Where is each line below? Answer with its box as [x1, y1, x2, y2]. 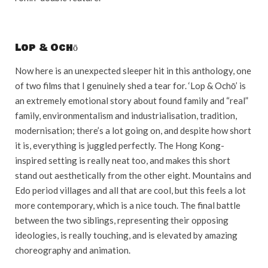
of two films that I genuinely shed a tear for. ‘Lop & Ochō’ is [15, 80, 246, 91]
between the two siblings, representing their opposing [15, 214, 229, 226]
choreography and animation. [15, 244, 130, 255]
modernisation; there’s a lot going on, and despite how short [15, 124, 251, 136]
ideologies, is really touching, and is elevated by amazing [15, 229, 237, 240]
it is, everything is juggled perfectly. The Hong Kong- [15, 139, 224, 151]
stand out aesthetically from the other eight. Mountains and [15, 169, 251, 181]
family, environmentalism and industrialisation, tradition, [15, 109, 237, 121]
